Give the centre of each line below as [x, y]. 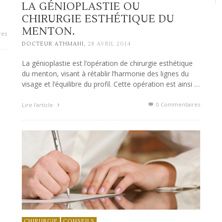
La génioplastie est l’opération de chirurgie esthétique [107, 63]
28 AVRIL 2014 [109, 44]
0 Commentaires [177, 105]
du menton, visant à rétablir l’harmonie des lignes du [105, 74]
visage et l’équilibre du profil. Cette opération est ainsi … [111, 84]
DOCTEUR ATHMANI [53, 44]
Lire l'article [38, 105]
